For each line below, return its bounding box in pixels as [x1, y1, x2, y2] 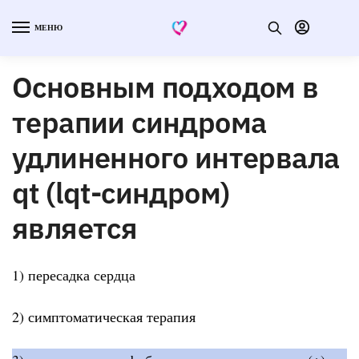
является [12, 208, 138, 247]
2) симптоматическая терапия [12, 307, 196, 327]
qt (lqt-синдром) [12, 173, 230, 212]
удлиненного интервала [12, 138, 340, 176]
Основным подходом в [12, 67, 319, 106]
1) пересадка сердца [12, 264, 135, 284]
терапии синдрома [12, 103, 267, 141]
